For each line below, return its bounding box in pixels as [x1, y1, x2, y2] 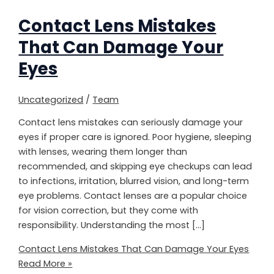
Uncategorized [18, 93, 84, 106]
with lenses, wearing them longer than [18, 146, 188, 158]
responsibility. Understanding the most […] [18, 219, 206, 232]
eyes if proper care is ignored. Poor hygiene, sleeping [18, 131, 252, 144]
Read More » [18, 257, 73, 270]
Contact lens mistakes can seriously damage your [18, 116, 243, 129]
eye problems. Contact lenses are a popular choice [18, 190, 248, 202]
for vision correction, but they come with [18, 204, 199, 217]
